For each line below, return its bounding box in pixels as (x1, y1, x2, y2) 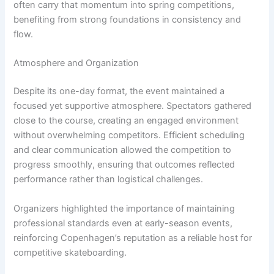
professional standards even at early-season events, (13, 217, 233, 229)
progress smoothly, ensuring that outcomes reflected (13, 159, 235, 171)
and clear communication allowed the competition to (13, 144, 232, 156)
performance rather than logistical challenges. (13, 174, 204, 185)
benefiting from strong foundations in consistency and (13, 13, 242, 25)
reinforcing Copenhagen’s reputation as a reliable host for (13, 232, 253, 243)
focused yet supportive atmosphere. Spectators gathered (13, 100, 252, 112)
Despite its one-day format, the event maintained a (13, 86, 225, 97)
